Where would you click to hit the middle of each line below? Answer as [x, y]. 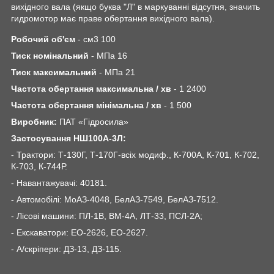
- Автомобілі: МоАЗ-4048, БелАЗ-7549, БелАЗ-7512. [115, 200]
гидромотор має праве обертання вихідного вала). [113, 18]
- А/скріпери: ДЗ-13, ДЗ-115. [66, 249]
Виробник [32, 122]
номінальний [61, 56]
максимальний [65, 72]
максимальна [125, 89]
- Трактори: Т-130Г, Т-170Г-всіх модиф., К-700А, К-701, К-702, [135, 155]
